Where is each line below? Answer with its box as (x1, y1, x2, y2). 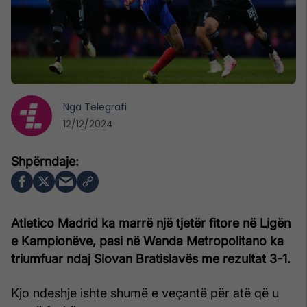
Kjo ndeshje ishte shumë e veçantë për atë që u (11, 285, 279, 300)
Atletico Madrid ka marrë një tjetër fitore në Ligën (11, 215, 291, 230)
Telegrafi (84, 99, 127, 114)
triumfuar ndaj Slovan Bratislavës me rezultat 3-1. (11, 251, 291, 266)
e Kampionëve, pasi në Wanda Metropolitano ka (11, 233, 284, 248)
